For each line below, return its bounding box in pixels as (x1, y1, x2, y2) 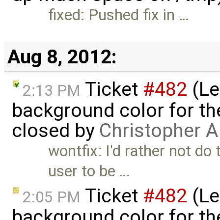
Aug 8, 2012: (7, 45, 117, 68)
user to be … (48, 162, 130, 181)
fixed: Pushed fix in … (48, 6, 190, 25)
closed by (12, 119, 99, 142)
